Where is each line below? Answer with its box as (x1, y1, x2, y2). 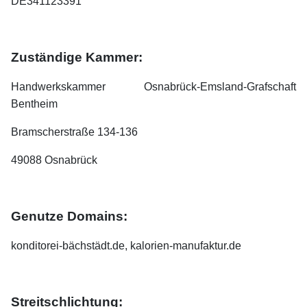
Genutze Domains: (11, 209, 127, 224)
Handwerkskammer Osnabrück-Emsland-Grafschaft (11, 81, 296, 93)
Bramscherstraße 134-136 (11, 126, 138, 138)
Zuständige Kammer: (11, 50, 143, 65)
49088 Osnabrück (11, 154, 97, 167)
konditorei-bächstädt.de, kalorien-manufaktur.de (11, 240, 241, 252)
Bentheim (11, 98, 58, 110)
